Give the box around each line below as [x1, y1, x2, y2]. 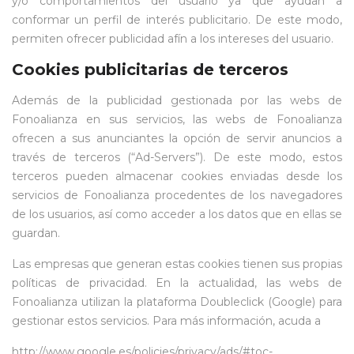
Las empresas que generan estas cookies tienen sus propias [12, 257, 342, 271]
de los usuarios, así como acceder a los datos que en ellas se [12, 207, 342, 221]
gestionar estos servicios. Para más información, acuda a [12, 314, 321, 328]
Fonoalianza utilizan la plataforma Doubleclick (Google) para [12, 295, 342, 309]
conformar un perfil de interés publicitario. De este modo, [12, 13, 342, 27]
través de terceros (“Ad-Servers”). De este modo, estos [12, 150, 342, 164]
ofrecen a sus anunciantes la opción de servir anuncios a [12, 131, 342, 145]
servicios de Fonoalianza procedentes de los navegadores [12, 188, 342, 202]
